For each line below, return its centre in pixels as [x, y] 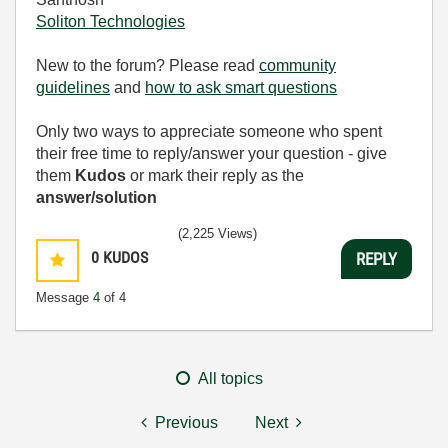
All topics [230, 378]
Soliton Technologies [110, 21]
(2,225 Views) [217, 233]
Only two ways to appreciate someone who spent [209, 131]
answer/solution [96, 197]
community [297, 65]
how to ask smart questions [241, 87]
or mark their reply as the [215, 175]
